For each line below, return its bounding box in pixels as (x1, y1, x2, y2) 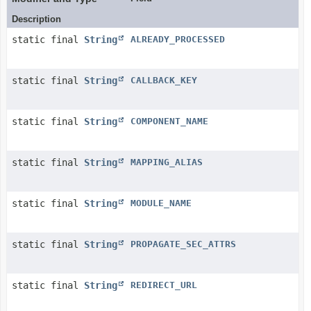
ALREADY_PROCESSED (131, 34, 225, 44)
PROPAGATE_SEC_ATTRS (131, 239, 236, 249)
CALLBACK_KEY (131, 75, 197, 85)
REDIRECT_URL (131, 280, 197, 290)
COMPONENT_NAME (131, 116, 208, 126)
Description (12, 14, 61, 24)
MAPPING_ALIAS (131, 157, 203, 167)
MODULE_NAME (131, 198, 192, 208)
